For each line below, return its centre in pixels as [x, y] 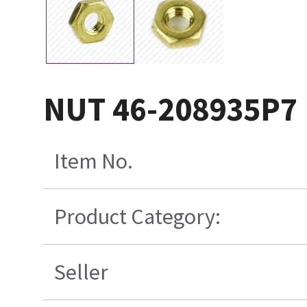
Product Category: [137, 216]
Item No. [93, 161]
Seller [81, 272]
